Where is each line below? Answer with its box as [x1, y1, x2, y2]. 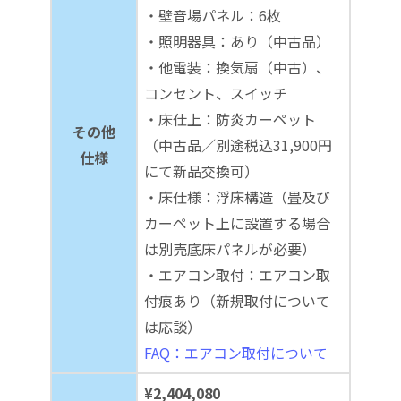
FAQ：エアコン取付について [144, 341, 328, 363]
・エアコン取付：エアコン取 [144, 263, 330, 286]
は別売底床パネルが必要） [144, 237, 316, 260]
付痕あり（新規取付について [144, 289, 330, 311]
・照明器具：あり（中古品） [144, 30, 330, 52]
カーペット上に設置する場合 [144, 211, 330, 234]
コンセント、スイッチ [144, 81, 287, 104]
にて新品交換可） [144, 159, 259, 182]
